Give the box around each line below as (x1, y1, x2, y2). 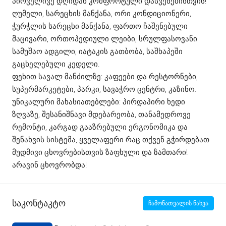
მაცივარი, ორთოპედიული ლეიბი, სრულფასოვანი (12, 34, 197, 43)
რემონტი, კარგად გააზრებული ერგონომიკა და (12, 122, 188, 132)
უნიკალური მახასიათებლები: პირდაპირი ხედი (12, 97, 185, 106)
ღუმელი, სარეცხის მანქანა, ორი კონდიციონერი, (12, 9, 191, 18)
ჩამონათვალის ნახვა (148, 199, 208, 207)
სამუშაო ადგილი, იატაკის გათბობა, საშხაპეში (12, 46, 183, 56)
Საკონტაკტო (12, 198, 66, 209)
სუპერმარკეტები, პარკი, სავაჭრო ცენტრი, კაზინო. (12, 84, 197, 94)
